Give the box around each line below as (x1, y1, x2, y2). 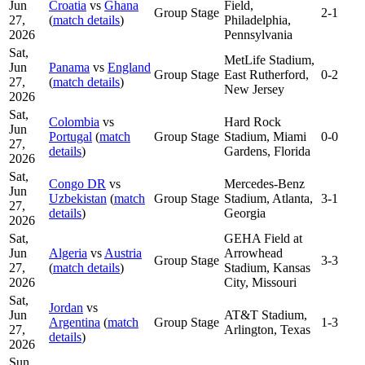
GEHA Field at (224, 231, 302, 245)
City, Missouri (224, 275, 297, 289)
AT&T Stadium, (224, 307, 307, 322)
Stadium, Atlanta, (224, 191, 313, 205)
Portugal (49, 129, 92, 143)
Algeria (49, 245, 87, 260)
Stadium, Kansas (224, 260, 310, 275)
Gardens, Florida (224, 143, 310, 158)
